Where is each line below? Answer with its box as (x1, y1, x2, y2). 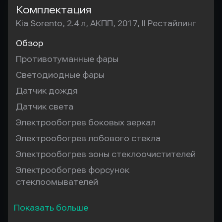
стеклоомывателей (16, 177, 98, 187)
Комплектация (16, 4, 91, 16)
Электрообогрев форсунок (16, 166, 129, 175)
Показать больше (14, 203, 88, 213)
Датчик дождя (16, 86, 78, 96)
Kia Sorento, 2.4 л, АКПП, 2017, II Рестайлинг (16, 19, 196, 28)
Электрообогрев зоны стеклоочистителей (16, 150, 196, 159)
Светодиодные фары (16, 70, 105, 80)
